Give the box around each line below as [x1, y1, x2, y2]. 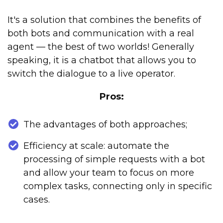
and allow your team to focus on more [23, 167, 194, 179]
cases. [23, 194, 50, 206]
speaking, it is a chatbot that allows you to [7, 55, 196, 66]
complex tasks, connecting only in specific [23, 181, 212, 192]
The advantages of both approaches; [23, 119, 187, 130]
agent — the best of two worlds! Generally [7, 41, 194, 53]
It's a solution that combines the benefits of [7, 14, 201, 26]
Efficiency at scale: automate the [23, 140, 169, 152]
